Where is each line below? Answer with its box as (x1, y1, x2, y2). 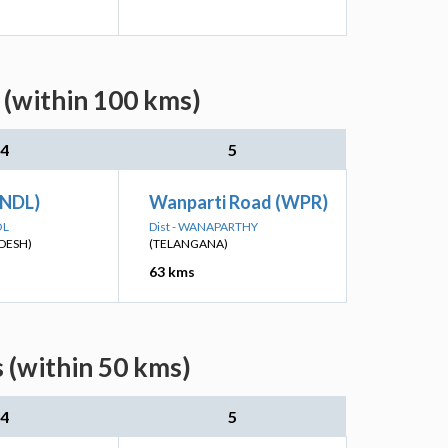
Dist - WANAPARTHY (149, 219, 258, 234)
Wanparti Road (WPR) (149, 191, 328, 213)
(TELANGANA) (149, 236, 228, 251)
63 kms (149, 263, 195, 280)
